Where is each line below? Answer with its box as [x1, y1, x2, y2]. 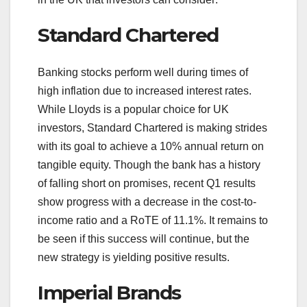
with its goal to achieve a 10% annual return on [38, 140, 264, 152]
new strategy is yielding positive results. [38, 251, 230, 263]
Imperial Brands [38, 280, 181, 304]
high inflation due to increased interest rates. [38, 84, 251, 97]
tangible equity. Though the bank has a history [38, 158, 260, 171]
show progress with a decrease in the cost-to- [38, 195, 256, 208]
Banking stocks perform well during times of [38, 66, 248, 78]
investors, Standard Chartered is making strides [38, 121, 267, 134]
